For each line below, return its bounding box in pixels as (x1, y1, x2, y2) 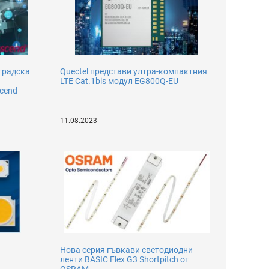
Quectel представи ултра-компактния (60, 67, 208, 76)
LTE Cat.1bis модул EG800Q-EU (60, 76, 179, 86)
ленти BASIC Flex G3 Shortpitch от (60, 255, 190, 264)
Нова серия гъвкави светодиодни (60, 245, 193, 255)
